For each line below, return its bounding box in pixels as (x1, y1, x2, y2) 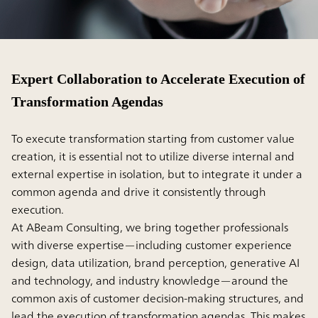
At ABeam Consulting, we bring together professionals (11, 216, 288, 237)
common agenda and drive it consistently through (11, 181, 265, 202)
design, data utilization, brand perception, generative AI (11, 252, 300, 273)
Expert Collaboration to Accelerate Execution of (11, 70, 305, 87)
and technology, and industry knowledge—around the (11, 270, 288, 290)
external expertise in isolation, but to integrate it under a (11, 163, 302, 184)
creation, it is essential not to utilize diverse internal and (11, 146, 295, 166)
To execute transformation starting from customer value (11, 128, 295, 148)
